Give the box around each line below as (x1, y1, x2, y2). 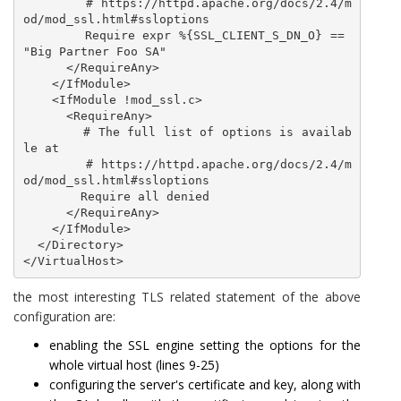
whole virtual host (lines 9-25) (49, 356, 219, 373)
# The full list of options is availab (22, 124, 84, 139)
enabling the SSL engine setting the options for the (49, 337, 361, 354)
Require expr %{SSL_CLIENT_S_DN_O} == (22, 28, 85, 42)
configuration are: (13, 308, 115, 325)
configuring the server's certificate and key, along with (49, 376, 361, 393)
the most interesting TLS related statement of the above (13, 288, 361, 305)
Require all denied (22, 189, 81, 203)
